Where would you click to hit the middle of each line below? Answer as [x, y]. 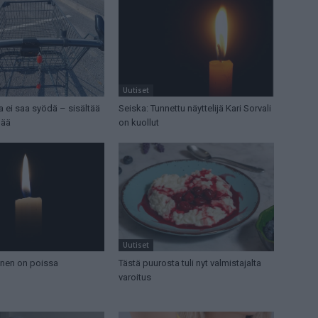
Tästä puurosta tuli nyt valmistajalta [190, 263]
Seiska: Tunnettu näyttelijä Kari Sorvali [195, 109]
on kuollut [139, 123]
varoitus [135, 278]
